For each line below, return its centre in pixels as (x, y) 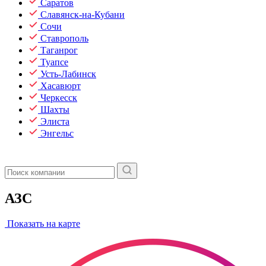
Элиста (55, 121)
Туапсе (54, 62)
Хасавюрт (61, 86)
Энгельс (57, 133)
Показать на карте (42, 223)
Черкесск (59, 98)
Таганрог (59, 50)
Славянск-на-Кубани (83, 15)
